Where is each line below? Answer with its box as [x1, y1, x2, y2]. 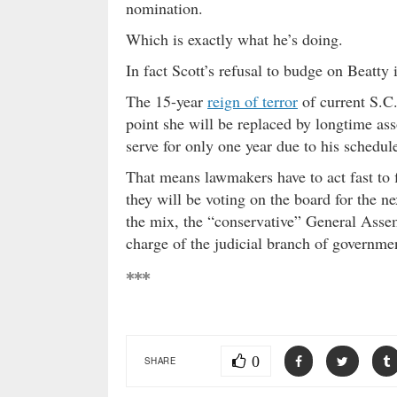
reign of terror [207, 90, 298, 112]
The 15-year [126, 90, 207, 112]
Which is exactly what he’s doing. [126, 27, 343, 50]
